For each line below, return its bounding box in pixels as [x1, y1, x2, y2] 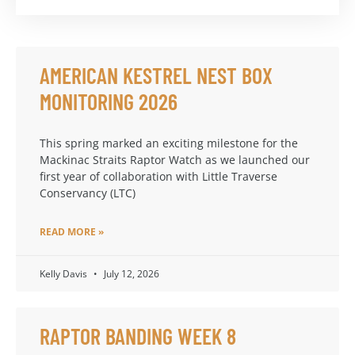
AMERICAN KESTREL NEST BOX [40, 61, 273, 89]
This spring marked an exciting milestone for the [40, 135, 298, 151]
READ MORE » [40, 224, 104, 239]
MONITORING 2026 [40, 87, 177, 115]
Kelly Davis [40, 266, 90, 281]
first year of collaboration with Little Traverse [40, 168, 277, 184]
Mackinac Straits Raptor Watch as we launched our [40, 151, 310, 167]
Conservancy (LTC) [40, 185, 136, 200]
